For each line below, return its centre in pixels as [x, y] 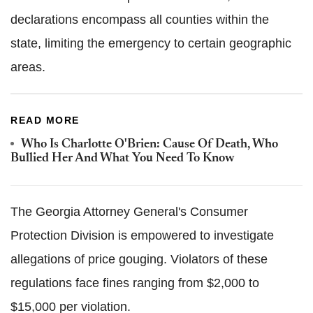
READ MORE [45, 120]
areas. [28, 67]
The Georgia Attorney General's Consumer [129, 211]
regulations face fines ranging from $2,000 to [135, 283]
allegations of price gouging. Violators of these [139, 259]
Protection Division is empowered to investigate [142, 235]
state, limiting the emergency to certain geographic [151, 43]
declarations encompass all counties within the [140, 19]
